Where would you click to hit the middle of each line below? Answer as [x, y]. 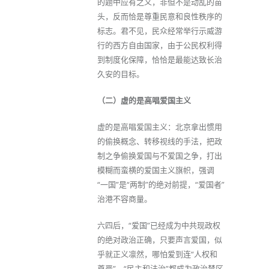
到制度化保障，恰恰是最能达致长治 [160, 59]
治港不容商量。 [125, 199]
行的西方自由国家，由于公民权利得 [160, 45]
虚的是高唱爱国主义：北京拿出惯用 [160, 127]
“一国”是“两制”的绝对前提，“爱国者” [161, 184]
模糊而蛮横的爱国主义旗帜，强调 [156, 170]
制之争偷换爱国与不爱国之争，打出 [160, 156]
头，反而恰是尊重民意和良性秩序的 [160, 16]
